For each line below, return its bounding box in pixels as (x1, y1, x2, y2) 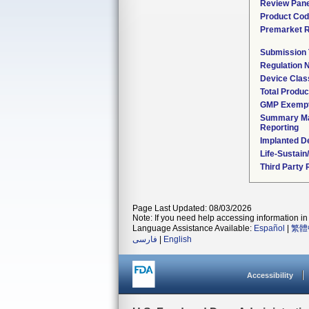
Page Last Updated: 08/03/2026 (132, 203, 252, 213)
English (163, 235, 192, 244)
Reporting (260, 123, 299, 132)
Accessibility (247, 271, 293, 279)
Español (254, 223, 285, 233)
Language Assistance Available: (132, 223, 254, 233)
